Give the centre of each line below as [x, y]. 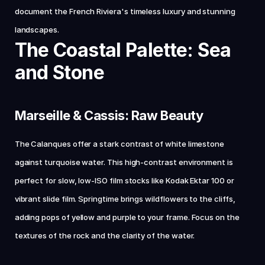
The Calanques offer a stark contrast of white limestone [119, 144]
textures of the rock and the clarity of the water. [105, 235]
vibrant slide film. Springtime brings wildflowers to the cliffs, [125, 199]
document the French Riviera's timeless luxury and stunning [125, 11]
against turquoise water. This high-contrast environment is [124, 162]
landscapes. [37, 30]
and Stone [59, 72]
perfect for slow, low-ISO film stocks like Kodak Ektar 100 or [124, 180]
